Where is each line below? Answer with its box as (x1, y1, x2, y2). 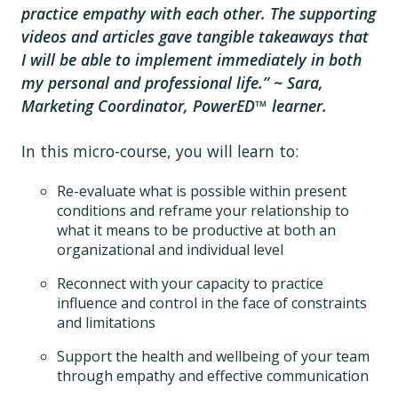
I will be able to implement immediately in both (21, 48, 362, 70)
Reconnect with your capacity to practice (57, 273, 323, 293)
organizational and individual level (57, 239, 283, 259)
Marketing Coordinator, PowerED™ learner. (21, 94, 327, 116)
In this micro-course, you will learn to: (21, 139, 298, 162)
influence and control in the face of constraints (57, 292, 367, 313)
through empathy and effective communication (57, 365, 369, 386)
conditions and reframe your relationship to (57, 200, 349, 220)
